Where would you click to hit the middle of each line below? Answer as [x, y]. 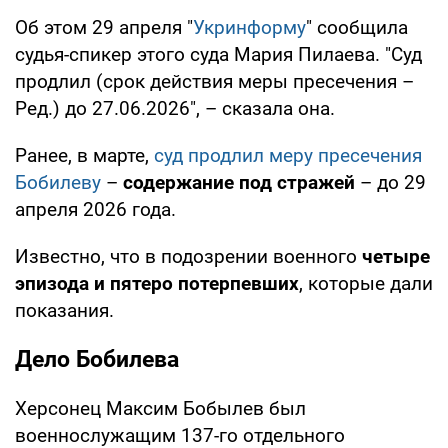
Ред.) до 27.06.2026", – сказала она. [175, 108]
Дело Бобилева [97, 359]
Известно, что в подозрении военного [188, 256]
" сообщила [357, 27]
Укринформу [249, 27]
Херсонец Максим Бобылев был [160, 408]
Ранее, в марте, [84, 155]
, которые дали [366, 283]
